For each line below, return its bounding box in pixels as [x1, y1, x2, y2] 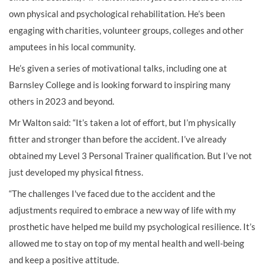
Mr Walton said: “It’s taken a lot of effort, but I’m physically [9, 117, 236, 128]
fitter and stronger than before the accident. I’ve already [9, 134, 227, 144]
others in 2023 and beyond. [9, 96, 114, 106]
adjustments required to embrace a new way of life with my [9, 205, 236, 215]
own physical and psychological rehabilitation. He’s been [9, 8, 225, 19]
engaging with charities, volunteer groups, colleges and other [9, 25, 244, 35]
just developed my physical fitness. [9, 167, 143, 177]
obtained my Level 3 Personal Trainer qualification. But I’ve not [9, 150, 252, 161]
